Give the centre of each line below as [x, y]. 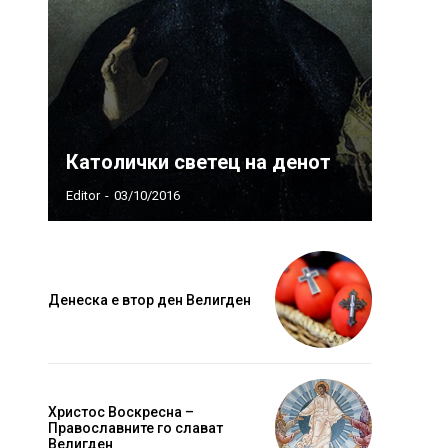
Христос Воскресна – [121, 411]
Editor [83, 196]
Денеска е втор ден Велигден [149, 299]
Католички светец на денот [198, 162]
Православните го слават [135, 427]
